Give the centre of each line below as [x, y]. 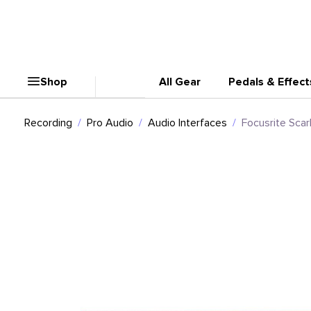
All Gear [180, 82]
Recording [48, 123]
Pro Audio [110, 123]
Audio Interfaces [187, 123]
